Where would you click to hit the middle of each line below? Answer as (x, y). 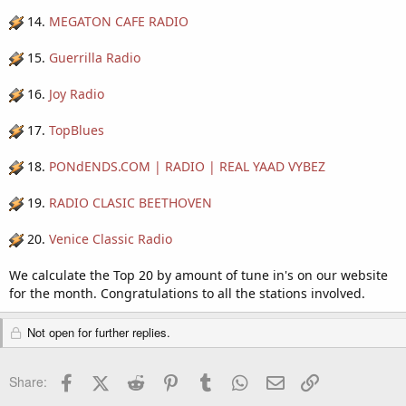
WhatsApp (282, 379)
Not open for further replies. (97, 332)
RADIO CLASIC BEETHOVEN (130, 203)
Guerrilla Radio (95, 58)
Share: (28, 382)
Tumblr (237, 379)
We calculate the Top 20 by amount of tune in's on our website (198, 275)
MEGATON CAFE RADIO (119, 21)
